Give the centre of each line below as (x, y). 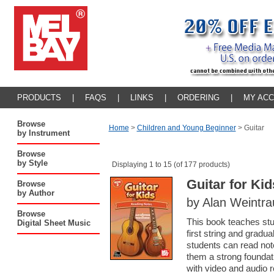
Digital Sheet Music (54, 223)
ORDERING (198, 98)
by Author (35, 193)
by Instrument (43, 133)
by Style (32, 163)
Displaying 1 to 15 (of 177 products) (171, 165)
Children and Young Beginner (186, 128)
